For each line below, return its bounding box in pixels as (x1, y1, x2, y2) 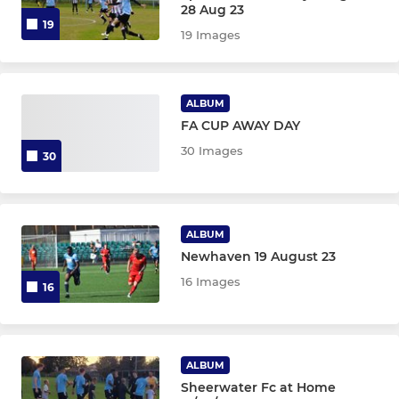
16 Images (181, 274, 241, 289)
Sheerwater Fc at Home (181, 379, 337, 396)
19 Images (181, 27, 241, 42)
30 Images (181, 142, 244, 158)
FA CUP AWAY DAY (181, 117, 301, 134)
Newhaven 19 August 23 (181, 248, 337, 265)
